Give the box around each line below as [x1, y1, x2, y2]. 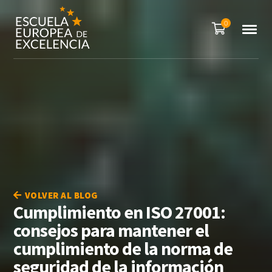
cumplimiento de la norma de [13, 237, 233, 260]
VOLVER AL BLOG [24, 189, 98, 201]
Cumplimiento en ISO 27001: [13, 200, 226, 223]
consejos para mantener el [13, 219, 209, 242]
